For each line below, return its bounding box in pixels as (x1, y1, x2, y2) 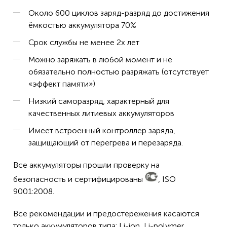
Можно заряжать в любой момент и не (28, 55, 172, 64)
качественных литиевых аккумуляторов (28, 108, 174, 118)
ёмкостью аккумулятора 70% (28, 20, 136, 30)
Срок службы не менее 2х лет (28, 37, 139, 47)
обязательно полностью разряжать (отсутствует (28, 67, 209, 77)
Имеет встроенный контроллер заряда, (28, 126, 175, 135)
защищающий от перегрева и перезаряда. (28, 138, 183, 147)
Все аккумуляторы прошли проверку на (13, 160, 160, 170)
